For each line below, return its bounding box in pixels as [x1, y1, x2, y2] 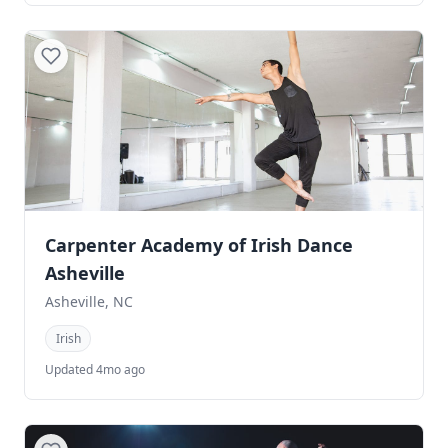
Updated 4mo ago [45, 361, 145, 379]
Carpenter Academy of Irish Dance [45, 232, 353, 257]
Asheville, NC [45, 291, 133, 311]
